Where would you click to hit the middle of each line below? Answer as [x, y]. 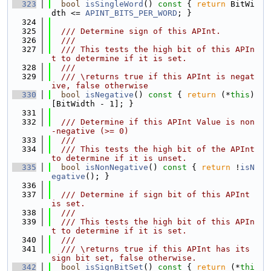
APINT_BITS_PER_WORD [131, 13]
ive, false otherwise [100, 86]
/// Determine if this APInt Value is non [153, 122]
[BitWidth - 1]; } [93, 104]
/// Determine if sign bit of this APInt [151, 194]
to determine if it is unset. [119, 158]
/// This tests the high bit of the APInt [153, 149]
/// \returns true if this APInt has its [151, 249]
